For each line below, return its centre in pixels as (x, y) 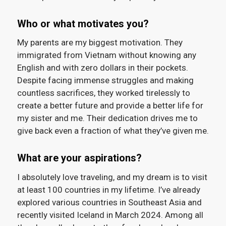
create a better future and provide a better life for (110, 106)
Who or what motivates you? (83, 23)
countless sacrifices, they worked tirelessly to (103, 93)
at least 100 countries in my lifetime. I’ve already (108, 189)
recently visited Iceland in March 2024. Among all (110, 215)
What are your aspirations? (79, 158)
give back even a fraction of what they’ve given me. (113, 131)
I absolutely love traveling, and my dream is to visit (112, 177)
